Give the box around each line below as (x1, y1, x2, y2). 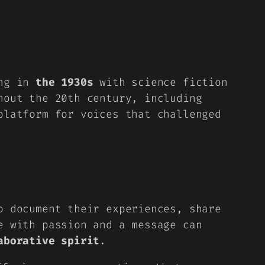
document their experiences (9, 201, 177, 216)
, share (176, 201, 221, 216)
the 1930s (35, 75, 93, 90)
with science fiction (93, 75, 228, 90)
